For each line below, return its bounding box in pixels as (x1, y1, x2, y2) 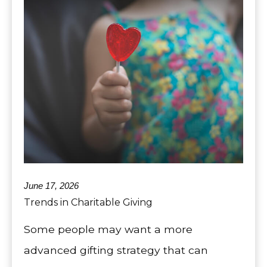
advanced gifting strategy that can (24, 244, 208, 257)
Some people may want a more (24, 223, 193, 236)
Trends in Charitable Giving (24, 197, 153, 209)
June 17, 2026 (24, 181, 79, 191)
